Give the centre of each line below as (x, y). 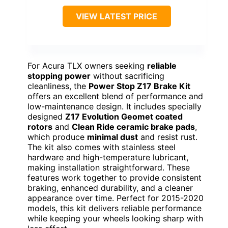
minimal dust (112, 137)
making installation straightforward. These (109, 167)
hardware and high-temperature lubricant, (108, 157)
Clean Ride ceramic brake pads (133, 126)
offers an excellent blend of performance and (115, 96)
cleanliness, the (58, 86)
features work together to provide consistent (115, 177)
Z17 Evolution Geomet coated (124, 116)
